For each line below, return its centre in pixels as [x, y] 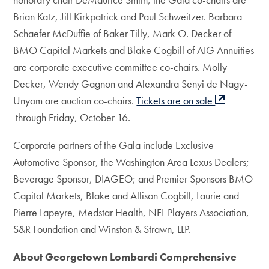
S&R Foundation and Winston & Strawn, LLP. [103, 229]
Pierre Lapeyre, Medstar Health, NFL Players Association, [131, 212]
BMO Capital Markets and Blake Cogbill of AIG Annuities [134, 50]
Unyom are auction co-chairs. [75, 101]
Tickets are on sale [176, 101]
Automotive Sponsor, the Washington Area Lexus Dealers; [131, 162]
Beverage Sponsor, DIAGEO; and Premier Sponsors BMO [133, 179]
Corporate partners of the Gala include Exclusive [114, 145]
